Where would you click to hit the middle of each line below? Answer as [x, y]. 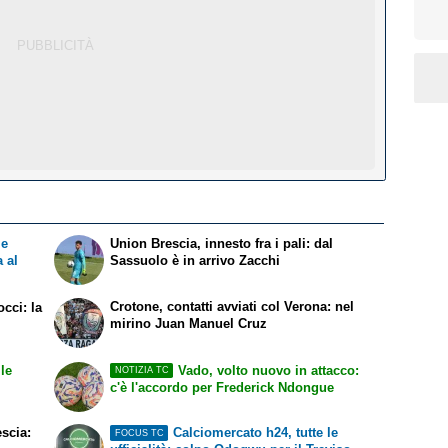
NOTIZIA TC [141, 370]
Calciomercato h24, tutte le [255, 433]
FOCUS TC [139, 432]
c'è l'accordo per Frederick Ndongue [222, 387]
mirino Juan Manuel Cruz [189, 323]
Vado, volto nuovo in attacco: [268, 370]
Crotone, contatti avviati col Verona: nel [232, 306]
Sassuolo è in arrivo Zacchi [195, 260]
